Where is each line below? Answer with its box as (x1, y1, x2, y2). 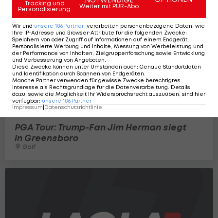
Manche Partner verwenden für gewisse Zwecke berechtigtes (12, 77, 181, 84)
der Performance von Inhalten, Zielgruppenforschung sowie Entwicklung (12, 50, 205, 56)
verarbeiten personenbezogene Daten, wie (87, 22, 205, 29)
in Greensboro (15, 132, 78, 144)
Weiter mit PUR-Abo (79, 2, 139, 10)
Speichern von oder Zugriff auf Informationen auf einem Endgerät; (12, 36, 189, 43)
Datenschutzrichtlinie (44, 104, 102, 110)
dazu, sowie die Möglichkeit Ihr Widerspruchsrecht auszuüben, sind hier (12, 91, 205, 97)
